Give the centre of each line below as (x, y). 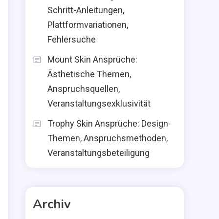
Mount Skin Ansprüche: (92, 59)
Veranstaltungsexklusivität (99, 103)
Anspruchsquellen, (84, 89)
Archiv (52, 204)
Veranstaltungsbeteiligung (99, 153)
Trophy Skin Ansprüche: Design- (109, 123)
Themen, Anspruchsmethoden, (108, 138)
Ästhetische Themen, (89, 74)
